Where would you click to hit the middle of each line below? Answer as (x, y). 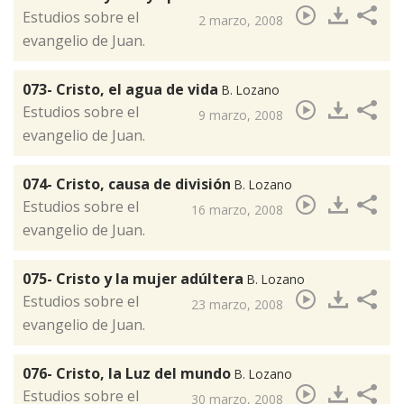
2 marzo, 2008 (241, 21)
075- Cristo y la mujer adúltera (135, 279)
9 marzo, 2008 (241, 115)
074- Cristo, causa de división (129, 184)
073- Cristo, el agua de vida (122, 90)
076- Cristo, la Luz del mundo (129, 374)
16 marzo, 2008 (237, 210)
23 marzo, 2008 (237, 305)
